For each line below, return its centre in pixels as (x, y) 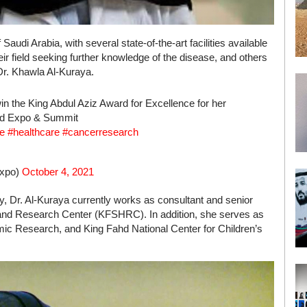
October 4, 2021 (58, 171)
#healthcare (34, 132)
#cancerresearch (100, 132)
